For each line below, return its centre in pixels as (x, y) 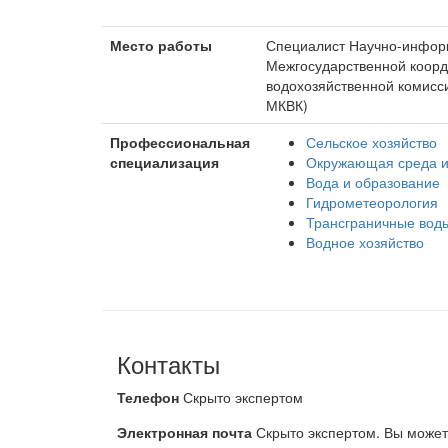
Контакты (168, 363)
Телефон (148, 397)
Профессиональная (180, 142)
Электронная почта (184, 432)
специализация (164, 162)
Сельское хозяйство (371, 142)
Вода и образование (373, 182)
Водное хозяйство (365, 242)
